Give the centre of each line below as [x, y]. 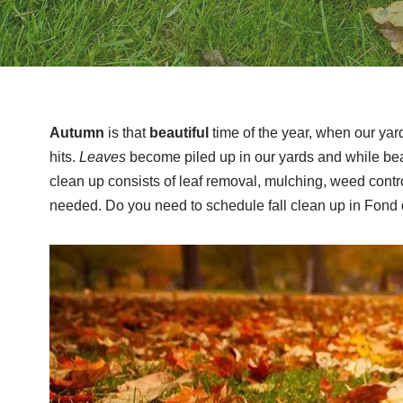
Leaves [104, 157]
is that [128, 132]
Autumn [78, 132]
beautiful [180, 132]
